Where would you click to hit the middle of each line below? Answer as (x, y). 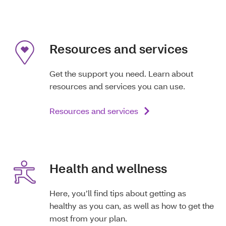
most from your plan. (89, 218)
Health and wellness (108, 168)
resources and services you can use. (117, 86)
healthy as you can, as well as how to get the (132, 205)
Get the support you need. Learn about (121, 73)
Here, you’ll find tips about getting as (118, 193)
